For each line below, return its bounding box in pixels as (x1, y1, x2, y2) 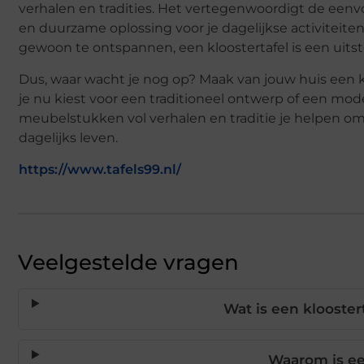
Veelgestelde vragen (18, 249, 239, 275)
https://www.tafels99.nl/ (19, 161, 181, 177)
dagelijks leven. (19, 129, 118, 145)
